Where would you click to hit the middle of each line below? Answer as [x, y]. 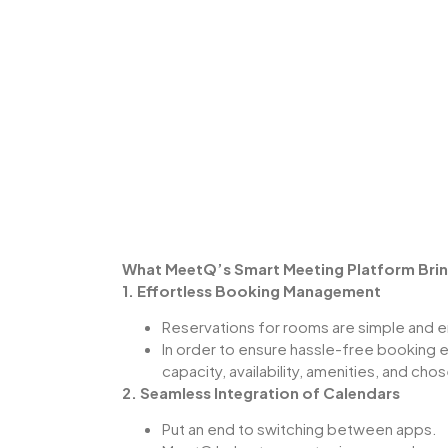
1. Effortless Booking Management [251, 290]
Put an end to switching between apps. [299, 429]
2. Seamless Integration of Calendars [261, 392]
